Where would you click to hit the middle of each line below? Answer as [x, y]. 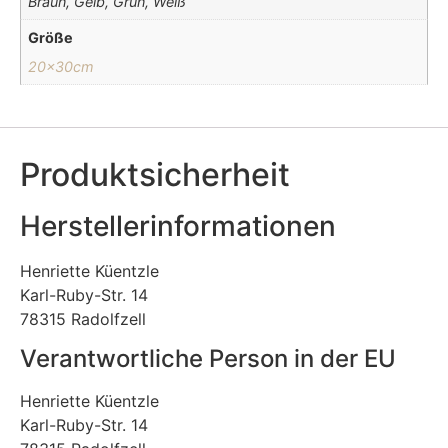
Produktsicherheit [155, 174]
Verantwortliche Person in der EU [208, 359]
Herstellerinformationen [178, 225]
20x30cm [61, 66]
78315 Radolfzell [83, 318]
